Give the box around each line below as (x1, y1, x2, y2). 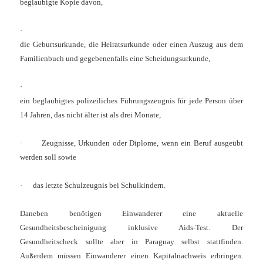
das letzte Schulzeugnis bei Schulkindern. (33, 181, 166, 190)
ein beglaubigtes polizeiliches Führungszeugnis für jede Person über (20, 96, 243, 106)
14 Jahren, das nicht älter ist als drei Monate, (20, 110, 161, 120)
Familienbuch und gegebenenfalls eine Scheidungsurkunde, (20, 54, 211, 63)
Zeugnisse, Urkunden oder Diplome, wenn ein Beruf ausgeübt (41, 139, 243, 148)
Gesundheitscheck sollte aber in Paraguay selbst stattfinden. (20, 237, 243, 247)
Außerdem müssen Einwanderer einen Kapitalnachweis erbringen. (20, 251, 243, 261)
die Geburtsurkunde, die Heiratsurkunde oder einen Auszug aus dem (20, 40, 243, 49)
